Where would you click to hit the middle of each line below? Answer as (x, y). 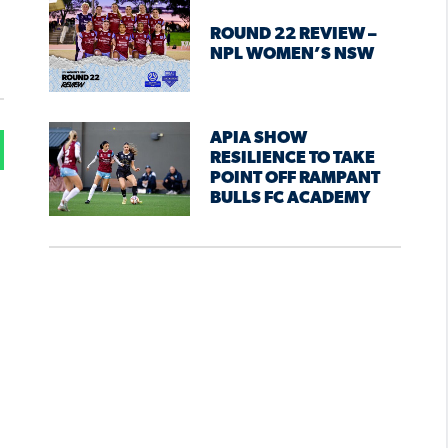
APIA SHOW (258, 139)
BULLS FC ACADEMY (289, 199)
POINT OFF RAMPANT (294, 179)
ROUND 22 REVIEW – (293, 35)
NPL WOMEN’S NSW (291, 55)
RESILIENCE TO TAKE (292, 159)
